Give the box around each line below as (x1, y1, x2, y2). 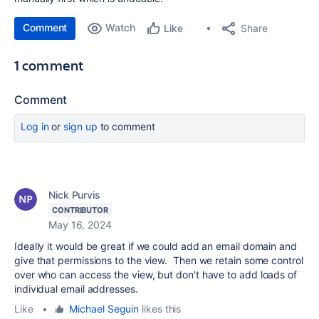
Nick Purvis (48, 189, 101, 201)
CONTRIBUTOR (52, 205, 109, 215)
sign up (63, 120, 98, 132)
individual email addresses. (14, 283, 138, 295)
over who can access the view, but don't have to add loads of (14, 268, 297, 281)
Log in (21, 120, 49, 132)
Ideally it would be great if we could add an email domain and (14, 240, 297, 252)
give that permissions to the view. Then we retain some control (14, 254, 303, 266)
